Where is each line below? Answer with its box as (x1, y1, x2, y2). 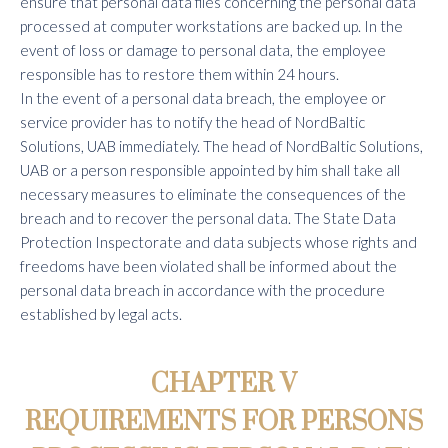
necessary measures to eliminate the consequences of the (20, 185, 406, 203)
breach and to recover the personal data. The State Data (20, 209, 396, 227)
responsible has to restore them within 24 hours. (20, 65, 339, 83)
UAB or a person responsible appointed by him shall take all (20, 161, 400, 179)
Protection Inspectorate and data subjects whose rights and (20, 233, 417, 251)
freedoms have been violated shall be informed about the (20, 257, 397, 275)
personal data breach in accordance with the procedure (20, 281, 385, 299)
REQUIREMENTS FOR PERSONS (25, 406, 423, 439)
